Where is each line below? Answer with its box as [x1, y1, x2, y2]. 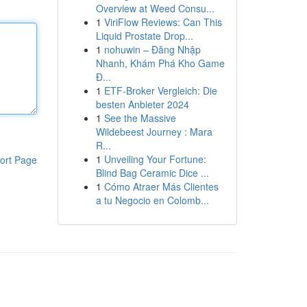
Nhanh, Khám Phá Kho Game [95, 56, 225, 70]
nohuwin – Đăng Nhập [103, 42, 201, 56]
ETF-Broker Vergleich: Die [103, 84, 217, 97]
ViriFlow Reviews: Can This [103, 15, 222, 29]
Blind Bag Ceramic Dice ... [95, 166, 209, 180]
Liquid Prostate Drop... [95, 29, 193, 42]
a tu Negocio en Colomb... [95, 193, 209, 207]
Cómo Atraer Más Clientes [103, 180, 219, 193]
